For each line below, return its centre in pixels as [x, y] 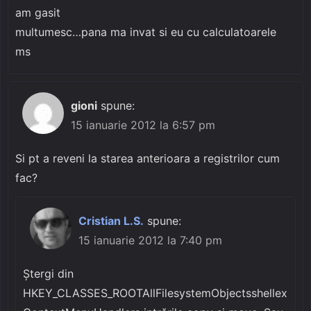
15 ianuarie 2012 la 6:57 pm [143, 125]
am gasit [38, 12]
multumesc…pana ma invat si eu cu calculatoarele [146, 32]
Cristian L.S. [111, 220]
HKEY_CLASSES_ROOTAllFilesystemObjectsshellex [155, 293]
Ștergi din [48, 273]
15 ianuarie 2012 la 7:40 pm [150, 240]
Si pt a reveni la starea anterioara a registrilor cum [148, 158]
